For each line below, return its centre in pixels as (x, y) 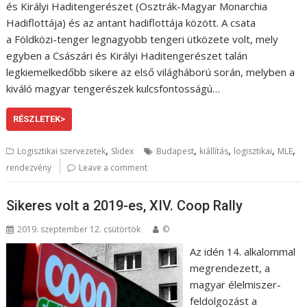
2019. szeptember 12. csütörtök (79, 229)
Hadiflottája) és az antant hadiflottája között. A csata (131, 23)
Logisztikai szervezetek (62, 151)
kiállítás (214, 151)
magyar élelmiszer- (235, 284)
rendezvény (29, 168)
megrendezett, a (230, 268)
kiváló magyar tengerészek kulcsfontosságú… (113, 88)
